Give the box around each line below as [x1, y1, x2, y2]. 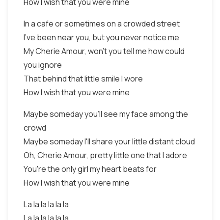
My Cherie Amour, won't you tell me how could [24, 46, 185, 56]
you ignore [24, 59, 62, 70]
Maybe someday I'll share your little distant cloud [24, 136, 195, 147]
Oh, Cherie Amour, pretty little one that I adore [24, 150, 187, 161]
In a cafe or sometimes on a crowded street [24, 18, 180, 29]
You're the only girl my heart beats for [24, 164, 157, 174]
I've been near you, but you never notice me [24, 32, 179, 43]
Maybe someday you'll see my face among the [24, 109, 188, 119]
